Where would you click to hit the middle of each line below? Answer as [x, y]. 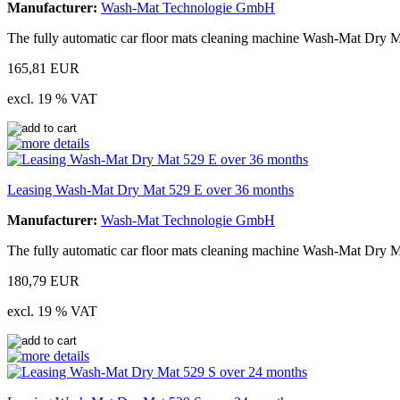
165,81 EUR [43, 68]
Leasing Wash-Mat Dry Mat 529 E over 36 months [150, 189]
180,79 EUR [43, 280]
